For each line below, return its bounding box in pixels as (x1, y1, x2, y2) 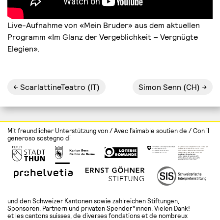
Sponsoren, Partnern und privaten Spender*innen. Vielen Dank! (7, 204, 190, 213)
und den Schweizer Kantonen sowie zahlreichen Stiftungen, (7, 197, 179, 205)
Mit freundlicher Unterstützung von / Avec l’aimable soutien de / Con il (7, 127, 209, 135)
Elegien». (7, 44, 39, 54)
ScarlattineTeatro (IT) (18, 82, 100, 92)
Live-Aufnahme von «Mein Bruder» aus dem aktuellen (7, 20, 200, 30)
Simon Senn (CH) (138, 82, 200, 92)
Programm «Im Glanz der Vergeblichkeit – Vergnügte (7, 32, 198, 42)
